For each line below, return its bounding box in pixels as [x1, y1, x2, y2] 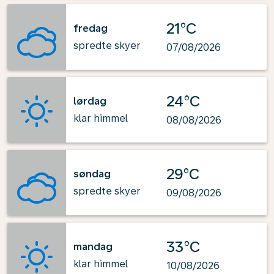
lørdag [73, 95, 106, 107]
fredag [73, 22, 108, 34]
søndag [73, 168, 111, 180]
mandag [73, 240, 113, 253]
